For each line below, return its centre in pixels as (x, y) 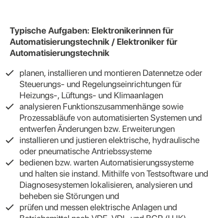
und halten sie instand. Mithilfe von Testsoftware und (114, 173)
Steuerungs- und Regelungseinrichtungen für (101, 84)
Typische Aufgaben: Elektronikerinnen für (92, 30)
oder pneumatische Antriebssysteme (86, 151)
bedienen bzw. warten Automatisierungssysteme (107, 162)
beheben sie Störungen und (69, 196)
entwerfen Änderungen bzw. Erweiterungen (97, 128)
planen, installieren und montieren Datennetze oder (111, 73)
